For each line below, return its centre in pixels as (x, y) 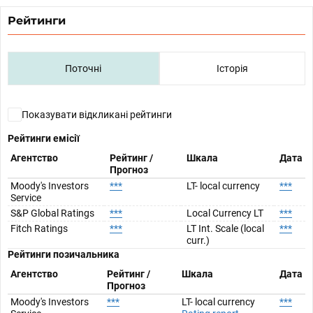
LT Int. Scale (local (225, 228)
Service (26, 197)
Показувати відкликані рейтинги (97, 114)
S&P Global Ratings (52, 213)
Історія (232, 68)
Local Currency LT (225, 213)
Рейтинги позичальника (64, 254)
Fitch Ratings (39, 228)
